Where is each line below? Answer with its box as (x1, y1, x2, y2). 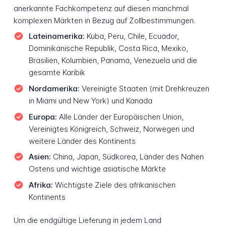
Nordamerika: (28, 83, 80, 93)
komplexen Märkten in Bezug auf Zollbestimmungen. (13, 15, 195, 25)
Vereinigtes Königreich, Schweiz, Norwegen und (28, 124, 194, 134)
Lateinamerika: (28, 31, 85, 41)
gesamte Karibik (28, 68, 85, 78)
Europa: (28, 111, 57, 122)
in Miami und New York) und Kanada (28, 95, 152, 105)
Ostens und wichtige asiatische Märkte (28, 164, 166, 174)
